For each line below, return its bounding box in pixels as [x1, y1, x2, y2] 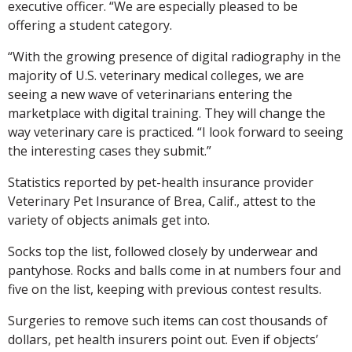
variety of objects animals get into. [8, 211, 210, 229]
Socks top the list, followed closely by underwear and [8, 242, 317, 260]
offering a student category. [8, 16, 172, 34]
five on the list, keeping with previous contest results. [8, 280, 321, 298]
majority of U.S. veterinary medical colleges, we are [8, 66, 304, 84]
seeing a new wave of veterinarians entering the [8, 85, 292, 103]
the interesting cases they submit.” [8, 141, 211, 159]
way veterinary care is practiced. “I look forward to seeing [8, 123, 343, 141]
